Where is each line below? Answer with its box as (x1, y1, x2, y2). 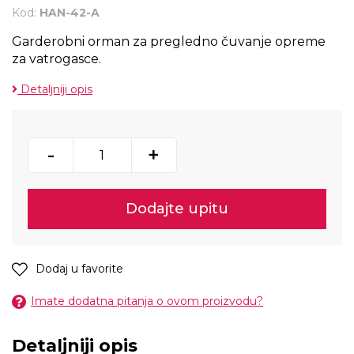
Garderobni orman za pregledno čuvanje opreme (12, 34, 326, 49)
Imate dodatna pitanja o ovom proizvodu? (31, 294, 263, 308)
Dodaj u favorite (36, 262, 123, 276)
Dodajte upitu (126, 200, 228, 217)
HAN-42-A (40, 6, 100, 20)
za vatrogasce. (12, 51, 101, 66)
